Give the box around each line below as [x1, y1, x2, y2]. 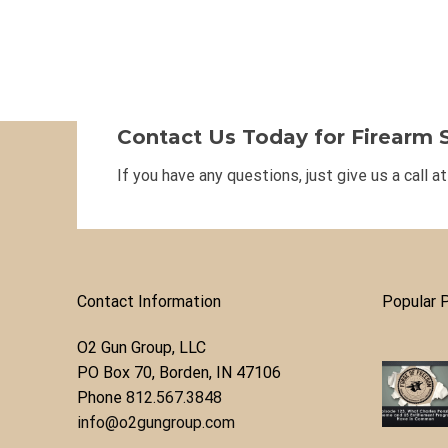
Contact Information [77, 291, 221, 311]
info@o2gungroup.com [77, 412, 235, 432]
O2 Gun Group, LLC [77, 337, 206, 357]
